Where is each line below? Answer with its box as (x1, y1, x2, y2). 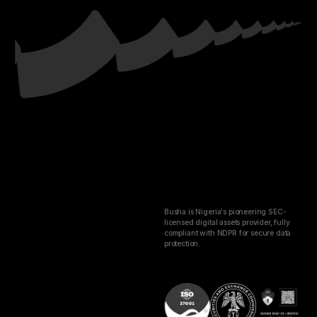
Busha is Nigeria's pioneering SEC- (163, 207, 287, 217)
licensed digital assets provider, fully (163, 218, 290, 227)
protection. (163, 239, 201, 248)
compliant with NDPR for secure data (163, 229, 292, 238)
